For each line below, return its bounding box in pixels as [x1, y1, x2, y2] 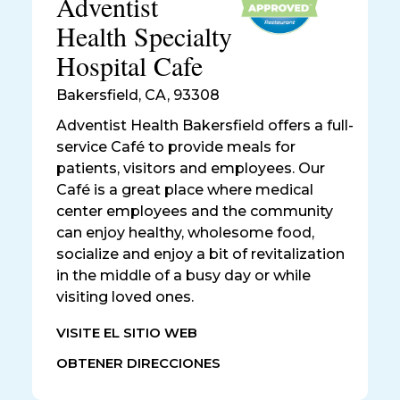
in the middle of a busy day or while [56, 266, 311, 284]
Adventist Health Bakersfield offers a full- [56, 116, 354, 134]
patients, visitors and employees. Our [56, 159, 325, 177]
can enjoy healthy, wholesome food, [56, 223, 314, 241]
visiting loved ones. [56, 287, 194, 305]
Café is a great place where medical [56, 180, 313, 198]
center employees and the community [56, 202, 333, 220]
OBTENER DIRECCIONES [56, 355, 221, 372]
